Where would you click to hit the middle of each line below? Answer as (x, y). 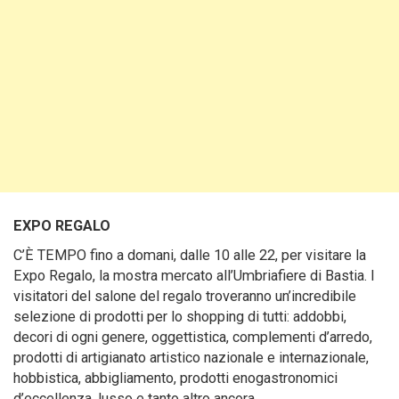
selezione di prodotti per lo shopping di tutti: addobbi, (180, 317)
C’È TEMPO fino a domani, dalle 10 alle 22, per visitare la (190, 256)
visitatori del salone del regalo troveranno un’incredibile (185, 297)
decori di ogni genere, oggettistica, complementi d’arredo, (193, 338)
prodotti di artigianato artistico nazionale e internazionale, (191, 358)
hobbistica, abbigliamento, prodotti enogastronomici (175, 379)
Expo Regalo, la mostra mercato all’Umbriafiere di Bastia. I (194, 276)
